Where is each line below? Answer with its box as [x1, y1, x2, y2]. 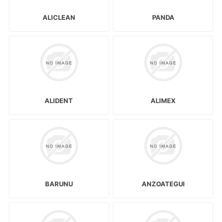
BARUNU [45, 180, 73, 188]
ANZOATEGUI [141, 180, 185, 188]
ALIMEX [151, 97, 176, 105]
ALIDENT [45, 97, 73, 105]
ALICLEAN [42, 13, 75, 21]
